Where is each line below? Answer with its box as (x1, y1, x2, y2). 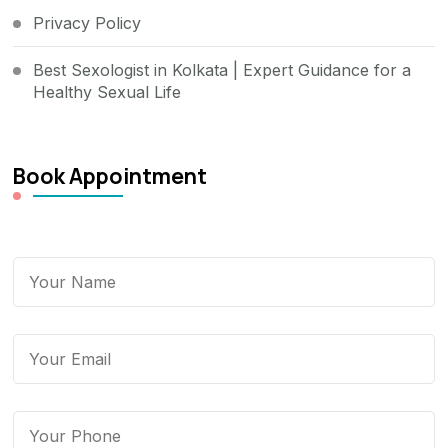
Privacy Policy (33, 12, 142, 33)
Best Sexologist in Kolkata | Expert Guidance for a (33, 59, 412, 80)
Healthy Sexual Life (33, 81, 182, 102)
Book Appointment (13, 160, 208, 190)
